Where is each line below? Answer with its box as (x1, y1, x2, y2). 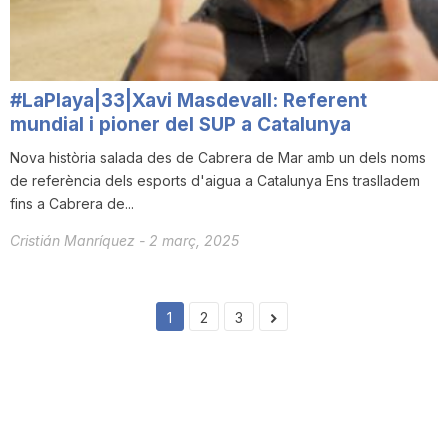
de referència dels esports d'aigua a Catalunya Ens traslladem (10, 172, 420, 190)
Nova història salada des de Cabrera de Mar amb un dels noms (10, 149, 426, 167)
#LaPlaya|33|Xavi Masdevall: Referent (10, 89, 367, 113)
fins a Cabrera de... (10, 195, 134, 213)
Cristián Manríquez (10, 232, 139, 250)
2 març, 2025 (149, 232, 239, 250)
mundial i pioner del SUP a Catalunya (10, 113, 351, 137)
